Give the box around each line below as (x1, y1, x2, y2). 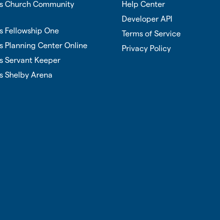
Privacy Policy (122, 44, 171, 53)
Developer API (122, 15, 172, 23)
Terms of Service (122, 29, 181, 38)
